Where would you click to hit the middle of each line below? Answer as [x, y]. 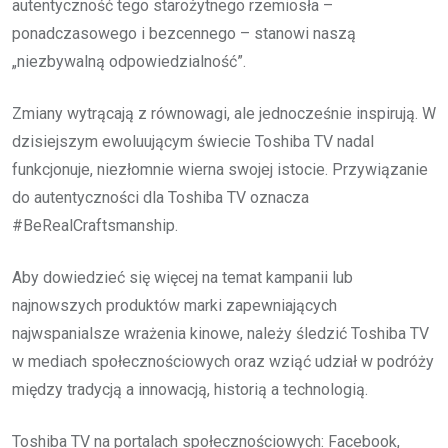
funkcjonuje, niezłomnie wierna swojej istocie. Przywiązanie [220, 169]
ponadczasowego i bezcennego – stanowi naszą [184, 33]
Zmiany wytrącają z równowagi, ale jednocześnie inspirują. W [224, 113]
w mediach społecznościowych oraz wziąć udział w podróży [223, 361]
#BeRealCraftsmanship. [95, 225]
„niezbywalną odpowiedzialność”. [129, 61]
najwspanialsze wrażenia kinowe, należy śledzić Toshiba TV [220, 333]
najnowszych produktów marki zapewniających [174, 305]
